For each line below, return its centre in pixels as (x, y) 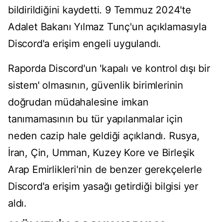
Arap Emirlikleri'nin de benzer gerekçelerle (105, 170)
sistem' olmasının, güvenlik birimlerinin (96, 85)
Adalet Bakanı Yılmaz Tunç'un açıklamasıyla (107, 27)
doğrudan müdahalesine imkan (78, 102)
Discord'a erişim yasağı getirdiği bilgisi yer (103, 187)
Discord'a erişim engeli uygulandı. (85, 44)
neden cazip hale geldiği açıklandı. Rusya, (104, 136)
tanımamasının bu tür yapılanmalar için (95, 119)
